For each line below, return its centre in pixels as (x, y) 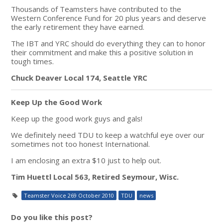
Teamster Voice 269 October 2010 (69, 195)
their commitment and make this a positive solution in (102, 52)
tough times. (33, 61)
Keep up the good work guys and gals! (77, 118)
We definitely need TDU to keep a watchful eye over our (108, 135)
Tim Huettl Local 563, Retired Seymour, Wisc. (95, 176)
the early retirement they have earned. (78, 27)
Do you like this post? (52, 217)
